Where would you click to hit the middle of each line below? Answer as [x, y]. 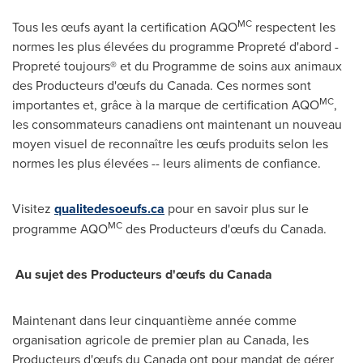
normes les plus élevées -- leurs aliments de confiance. [167, 162]
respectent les [294, 26]
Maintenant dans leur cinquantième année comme [154, 320]
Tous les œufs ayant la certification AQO [125, 26]
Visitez [33, 208]
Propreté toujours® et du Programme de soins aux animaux [177, 65]
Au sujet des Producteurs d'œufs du [121, 274]
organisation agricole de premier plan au [128, 339]
